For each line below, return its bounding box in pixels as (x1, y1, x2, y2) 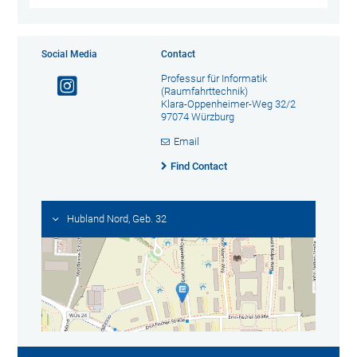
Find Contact (170, 160, 227, 173)
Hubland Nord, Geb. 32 (67, 213, 167, 226)
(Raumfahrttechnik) (160, 85, 248, 98)
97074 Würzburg (160, 111, 234, 124)
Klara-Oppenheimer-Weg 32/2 (160, 98, 296, 111)
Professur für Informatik (160, 73, 267, 85)
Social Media (41, 49, 98, 61)
